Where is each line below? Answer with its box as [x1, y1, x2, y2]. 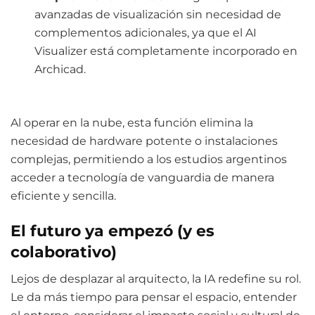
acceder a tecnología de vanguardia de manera [11, 170, 274, 184]
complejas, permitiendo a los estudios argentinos [11, 152, 287, 166]
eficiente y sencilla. [11, 188, 116, 202]
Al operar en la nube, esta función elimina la [11, 115, 253, 129]
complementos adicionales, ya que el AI [34, 25, 257, 39]
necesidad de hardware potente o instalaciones [11, 134, 278, 148]
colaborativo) [11, 243, 117, 262]
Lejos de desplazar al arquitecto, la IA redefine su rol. [11, 271, 301, 285]
